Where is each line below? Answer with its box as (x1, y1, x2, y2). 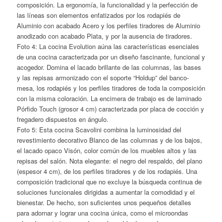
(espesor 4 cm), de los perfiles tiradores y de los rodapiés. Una (16, 166, 197, 176)
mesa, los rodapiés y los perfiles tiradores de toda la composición (16, 83, 205, 93)
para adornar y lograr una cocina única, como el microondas (16, 208, 188, 218)
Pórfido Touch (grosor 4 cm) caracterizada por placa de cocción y (16, 104, 204, 114)
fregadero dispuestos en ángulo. (16, 114, 109, 124)
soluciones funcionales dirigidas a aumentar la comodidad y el (16, 187, 195, 197)
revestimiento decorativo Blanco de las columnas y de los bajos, (16, 135, 202, 145)
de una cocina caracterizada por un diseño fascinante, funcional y (16, 52, 205, 62)
